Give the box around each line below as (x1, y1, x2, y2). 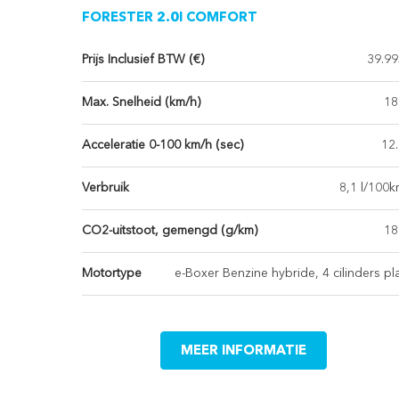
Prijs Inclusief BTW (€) (82, 53, 204, 67)
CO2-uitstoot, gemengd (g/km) (82, 224, 257, 238)
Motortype (82, 267, 142, 281)
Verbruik (82, 182, 129, 195)
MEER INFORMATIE (181, 345, 307, 359)
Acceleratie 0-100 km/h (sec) (82, 139, 243, 152)
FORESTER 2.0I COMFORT (82, 12, 257, 26)
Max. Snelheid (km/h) (82, 96, 200, 110)
